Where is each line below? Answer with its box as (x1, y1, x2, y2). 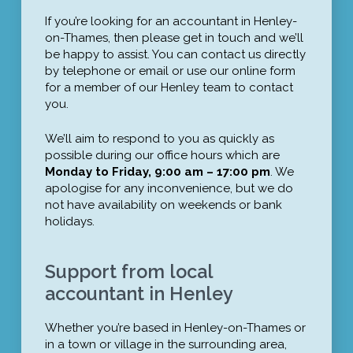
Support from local (44, 260, 213, 282)
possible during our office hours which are (44, 147, 280, 162)
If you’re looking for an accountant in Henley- (44, 14, 297, 29)
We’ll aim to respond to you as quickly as (44, 131, 274, 146)
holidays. (44, 214, 95, 229)
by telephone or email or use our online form (44, 64, 295, 79)
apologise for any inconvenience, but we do (44, 180, 293, 195)
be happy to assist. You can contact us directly (44, 47, 306, 62)
